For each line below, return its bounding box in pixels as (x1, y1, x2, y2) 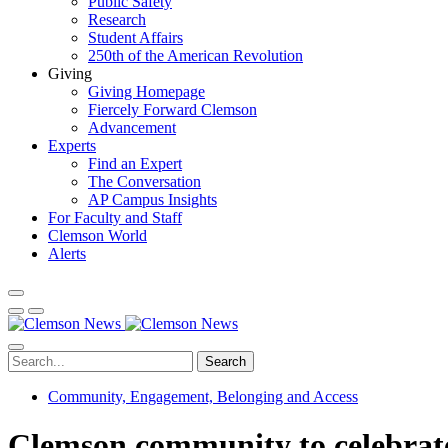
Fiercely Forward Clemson (88, 101, 257, 118)
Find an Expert (88, 155, 182, 172)
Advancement (88, 119, 176, 136)
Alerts (48, 245, 86, 262)
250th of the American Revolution (88, 47, 303, 64)
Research (88, 11, 146, 28)
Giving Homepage (88, 83, 205, 100)
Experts (48, 137, 96, 154)
